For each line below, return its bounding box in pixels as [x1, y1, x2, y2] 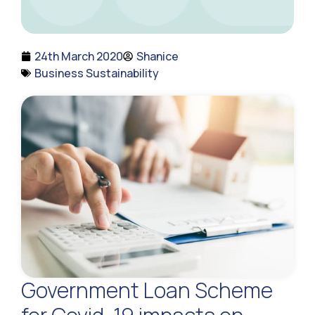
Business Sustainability [34, 65, 159, 82]
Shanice [136, 49, 179, 65]
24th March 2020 [34, 49, 123, 65]
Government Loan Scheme [21, 276, 273, 305]
